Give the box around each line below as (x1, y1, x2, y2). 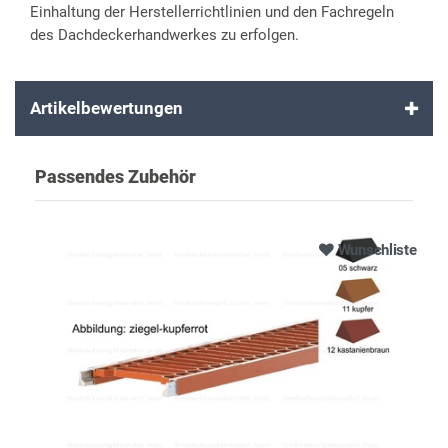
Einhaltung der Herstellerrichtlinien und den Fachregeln (30, 2, 394, 21)
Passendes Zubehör (35, 165, 196, 187)
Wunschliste (337, 240, 417, 259)
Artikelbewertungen (30, 97, 183, 118)
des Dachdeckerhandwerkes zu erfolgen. (30, 25, 299, 44)
